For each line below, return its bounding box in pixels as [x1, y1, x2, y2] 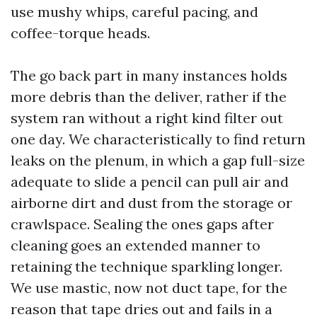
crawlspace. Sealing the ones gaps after [11, 215, 274, 233]
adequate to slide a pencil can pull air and [11, 173, 289, 190]
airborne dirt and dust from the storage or [11, 194, 292, 212]
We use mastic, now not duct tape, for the [11, 279, 287, 296]
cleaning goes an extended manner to [11, 236, 260, 254]
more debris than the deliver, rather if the [11, 88, 287, 105]
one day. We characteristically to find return [11, 130, 306, 148]
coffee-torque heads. [11, 24, 150, 42]
